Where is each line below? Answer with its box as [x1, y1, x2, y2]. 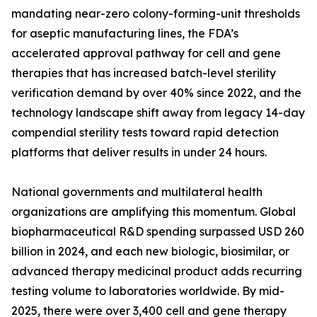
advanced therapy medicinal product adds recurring [11, 264, 302, 279]
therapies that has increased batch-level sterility [11, 66, 276, 81]
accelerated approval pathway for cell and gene [11, 46, 281, 61]
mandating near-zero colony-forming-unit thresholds [11, 6, 300, 21]
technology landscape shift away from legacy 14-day [11, 105, 305, 120]
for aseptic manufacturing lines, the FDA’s [11, 26, 238, 41]
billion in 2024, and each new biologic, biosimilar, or [11, 244, 289, 259]
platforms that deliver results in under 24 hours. [11, 145, 267, 160]
